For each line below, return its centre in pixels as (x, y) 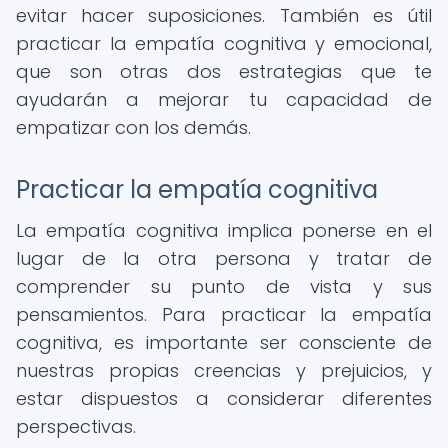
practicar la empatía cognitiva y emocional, (224, 43)
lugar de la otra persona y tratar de (224, 258)
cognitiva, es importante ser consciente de (224, 342)
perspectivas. (76, 426)
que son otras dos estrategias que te (224, 71)
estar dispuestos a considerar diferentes (224, 398)
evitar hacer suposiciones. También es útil (224, 15)
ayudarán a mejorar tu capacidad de (224, 99)
